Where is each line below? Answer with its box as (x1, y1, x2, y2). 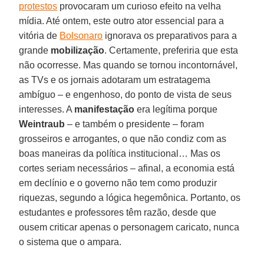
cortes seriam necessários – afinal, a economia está (19, 163, 235, 173)
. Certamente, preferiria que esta (104, 45, 239, 55)
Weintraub (19, 118, 65, 129)
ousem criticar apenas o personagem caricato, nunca (19, 222, 240, 232)
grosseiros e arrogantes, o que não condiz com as (19, 133, 227, 144)
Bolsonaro (60, 30, 103, 41)
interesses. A (19, 104, 75, 114)
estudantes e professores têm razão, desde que (19, 207, 217, 217)
